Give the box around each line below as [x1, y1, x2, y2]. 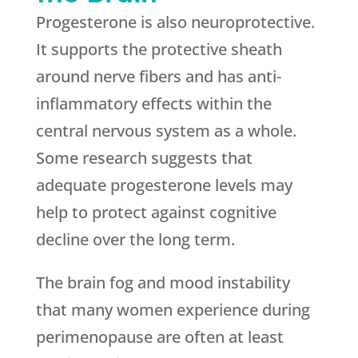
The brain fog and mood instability [35, 272, 290, 293]
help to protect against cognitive [35, 201, 276, 223]
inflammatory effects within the [35, 93, 272, 114]
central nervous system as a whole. [35, 120, 296, 141]
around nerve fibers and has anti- [35, 66, 281, 87]
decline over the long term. [35, 229, 235, 250]
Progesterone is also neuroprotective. [35, 11, 315, 33]
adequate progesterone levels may [35, 174, 292, 196]
